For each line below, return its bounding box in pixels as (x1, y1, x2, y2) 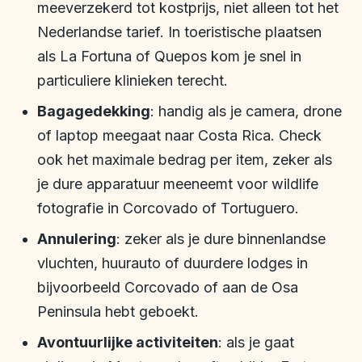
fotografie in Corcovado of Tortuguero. (37, 200, 299, 217)
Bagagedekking (37, 103, 150, 120)
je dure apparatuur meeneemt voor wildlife (37, 175, 318, 193)
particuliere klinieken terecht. (37, 72, 228, 90)
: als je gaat (218, 334, 294, 351)
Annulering (37, 230, 116, 248)
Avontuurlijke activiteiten (37, 334, 218, 351)
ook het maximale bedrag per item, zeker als (37, 151, 332, 169)
